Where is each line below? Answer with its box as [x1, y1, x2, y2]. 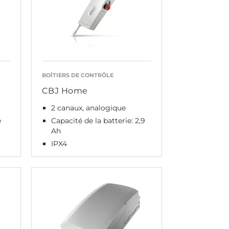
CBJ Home [41, 86, 88, 96]
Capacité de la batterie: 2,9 [51, 116, 145, 125]
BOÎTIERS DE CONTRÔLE [41, 72, 113, 79]
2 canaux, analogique [51, 103, 126, 112]
